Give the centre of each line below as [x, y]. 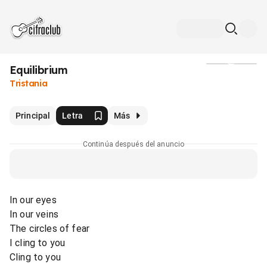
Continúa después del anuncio [133, 144]
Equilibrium [39, 70]
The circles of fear [50, 228]
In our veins [34, 214]
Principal [33, 115]
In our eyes [33, 200]
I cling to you [38, 243]
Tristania [29, 83]
